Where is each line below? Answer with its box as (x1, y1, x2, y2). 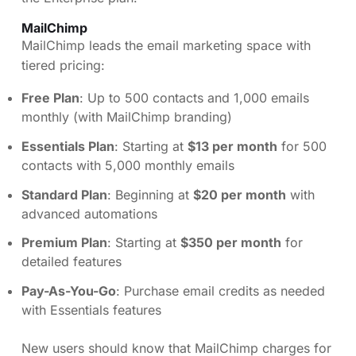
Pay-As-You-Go (21, 283, 116, 300)
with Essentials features (21, 302, 161, 319)
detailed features (21, 253, 122, 270)
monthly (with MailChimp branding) (21, 108, 232, 125)
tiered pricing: (21, 56, 105, 73)
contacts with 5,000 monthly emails (21, 157, 234, 173)
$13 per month (188, 137, 277, 154)
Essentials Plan (21, 137, 114, 154)
